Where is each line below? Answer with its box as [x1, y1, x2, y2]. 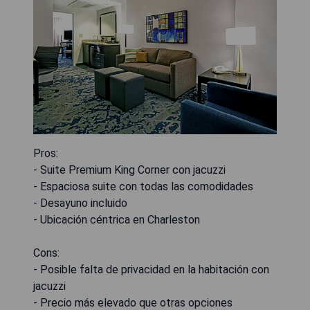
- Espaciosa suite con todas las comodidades [33, 180, 253, 193]
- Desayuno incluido [33, 197, 127, 210]
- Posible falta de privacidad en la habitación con [33, 263, 269, 276]
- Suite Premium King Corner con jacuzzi [33, 163, 226, 176]
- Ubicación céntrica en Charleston [33, 213, 200, 226]
